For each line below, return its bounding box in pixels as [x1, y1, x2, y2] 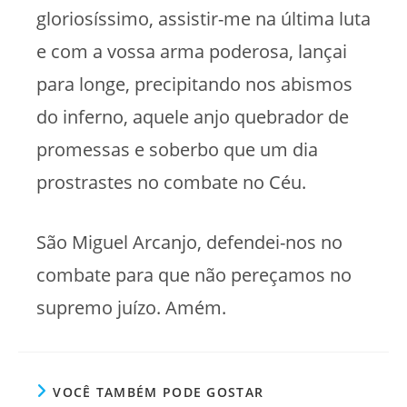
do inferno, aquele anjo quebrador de [36, 104, 349, 129]
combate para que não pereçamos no [36, 262, 352, 287]
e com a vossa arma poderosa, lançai [36, 38, 347, 64]
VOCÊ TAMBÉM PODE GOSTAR [53, 382, 264, 401]
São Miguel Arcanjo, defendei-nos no [36, 229, 342, 254]
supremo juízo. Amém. [36, 294, 226, 320]
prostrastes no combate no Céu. [36, 169, 306, 194]
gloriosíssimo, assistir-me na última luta [36, 5, 371, 31]
